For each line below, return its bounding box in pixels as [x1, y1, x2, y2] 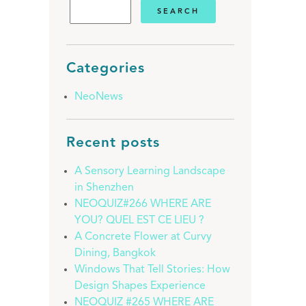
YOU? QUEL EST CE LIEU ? [74, 215, 204, 226]
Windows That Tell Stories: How [74, 264, 230, 275]
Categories [66, 57, 145, 79]
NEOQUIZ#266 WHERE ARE [74, 199, 211, 210]
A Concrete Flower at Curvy [74, 232, 212, 242]
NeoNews [74, 92, 123, 102]
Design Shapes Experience [74, 281, 206, 292]
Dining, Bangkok [74, 248, 156, 259]
